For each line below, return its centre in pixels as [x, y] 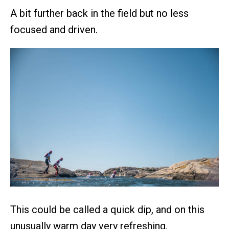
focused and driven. [54, 29]
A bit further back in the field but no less [99, 13]
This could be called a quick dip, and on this [107, 210]
